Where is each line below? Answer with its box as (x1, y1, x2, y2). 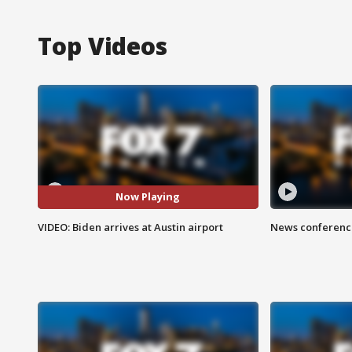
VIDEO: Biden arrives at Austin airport (38, 219, 223, 234)
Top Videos (38, 29, 167, 62)
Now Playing (115, 189, 181, 204)
